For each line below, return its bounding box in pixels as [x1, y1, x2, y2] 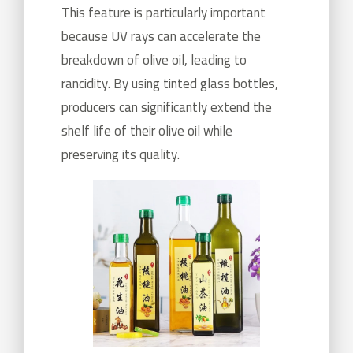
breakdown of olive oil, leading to [61, 46, 247, 72]
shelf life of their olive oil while [61, 117, 232, 143]
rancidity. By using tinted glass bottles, [61, 70, 278, 96]
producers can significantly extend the [61, 94, 272, 120]
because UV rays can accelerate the [61, 23, 261, 49]
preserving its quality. [61, 141, 180, 167]
